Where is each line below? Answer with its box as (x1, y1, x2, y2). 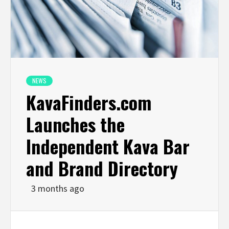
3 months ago (31, 182, 84, 194)
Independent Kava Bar (26, 132, 190, 159)
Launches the (26, 110, 125, 138)
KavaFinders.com (26, 88, 151, 116)
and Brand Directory (26, 154, 178, 181)
